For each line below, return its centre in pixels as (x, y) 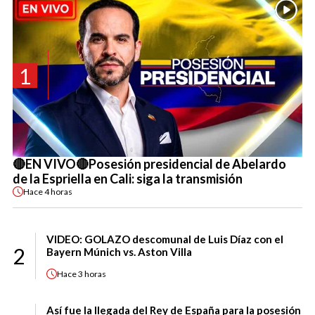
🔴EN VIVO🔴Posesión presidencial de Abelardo (149, 164)
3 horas (92, 274)
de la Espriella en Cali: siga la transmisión (128, 179)
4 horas (58, 191)
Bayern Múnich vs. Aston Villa (119, 252)
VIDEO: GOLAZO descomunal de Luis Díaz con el (165, 239)
